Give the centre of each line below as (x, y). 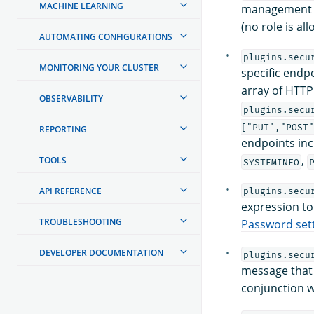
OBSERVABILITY (71, 98)
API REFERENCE (70, 191)
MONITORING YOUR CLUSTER (99, 67)
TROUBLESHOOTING (81, 221)
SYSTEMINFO (271, 162)
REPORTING (63, 129)
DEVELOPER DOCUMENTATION (101, 252)
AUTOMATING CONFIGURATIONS (106, 36)
